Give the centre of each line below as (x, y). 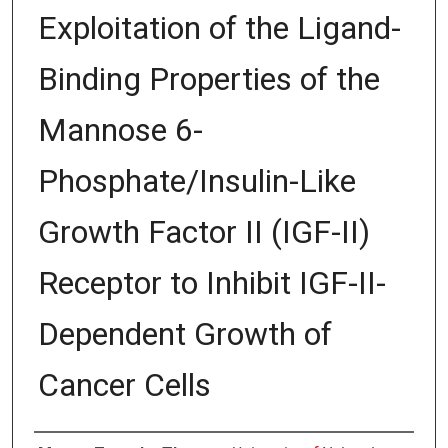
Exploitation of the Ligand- (219, 28)
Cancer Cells (124, 385)
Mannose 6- (120, 130)
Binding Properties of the (208, 79)
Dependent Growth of (184, 334)
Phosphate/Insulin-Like (196, 181)
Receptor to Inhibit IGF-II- (211, 283)
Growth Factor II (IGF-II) (203, 232)
